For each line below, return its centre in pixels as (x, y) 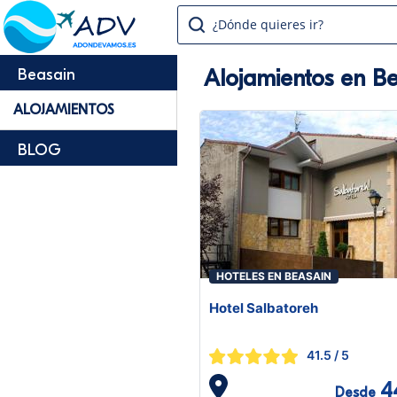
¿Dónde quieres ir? (268, 24)
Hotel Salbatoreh (264, 308)
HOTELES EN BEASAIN (274, 276)
